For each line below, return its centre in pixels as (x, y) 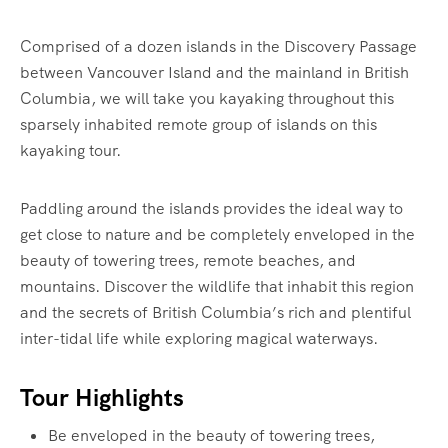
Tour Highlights (102, 398)
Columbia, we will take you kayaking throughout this (207, 99)
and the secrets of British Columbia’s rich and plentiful (215, 313)
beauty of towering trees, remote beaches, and (188, 261)
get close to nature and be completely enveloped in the (217, 235)
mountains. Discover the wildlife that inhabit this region (217, 287)
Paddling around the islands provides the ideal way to (211, 209)
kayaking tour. (70, 151)
